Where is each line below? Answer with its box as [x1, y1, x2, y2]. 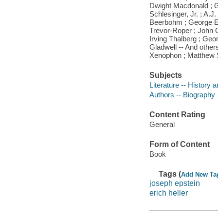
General [149, 120, 175, 128]
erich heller [149, 189, 188, 198]
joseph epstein [149, 179, 200, 188]
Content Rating [149, 110, 205, 119]
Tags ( [159, 169, 182, 178]
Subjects [149, 71, 182, 80]
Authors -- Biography [149, 90, 215, 99]
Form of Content [149, 140, 210, 149]
